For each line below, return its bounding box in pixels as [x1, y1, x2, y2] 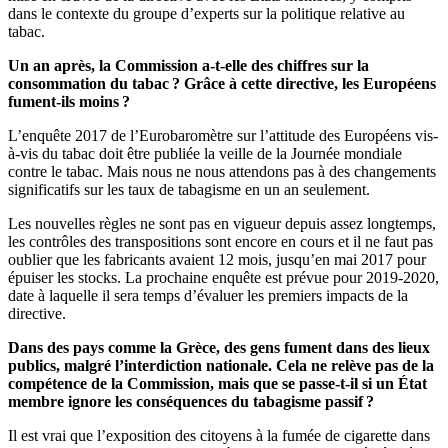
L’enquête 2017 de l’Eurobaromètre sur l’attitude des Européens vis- [8, 127, 438, 145]
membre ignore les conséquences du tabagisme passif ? [8, 393, 374, 411]
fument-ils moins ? [8, 93, 130, 111]
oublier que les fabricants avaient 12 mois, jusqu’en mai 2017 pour [8, 251, 426, 269]
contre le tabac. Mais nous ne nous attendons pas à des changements [8, 163, 436, 181]
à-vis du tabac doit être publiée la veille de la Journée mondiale [8, 145, 402, 163]
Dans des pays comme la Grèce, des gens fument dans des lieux [8, 339, 430, 357]
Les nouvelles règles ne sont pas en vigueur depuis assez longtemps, [8, 215, 436, 233]
